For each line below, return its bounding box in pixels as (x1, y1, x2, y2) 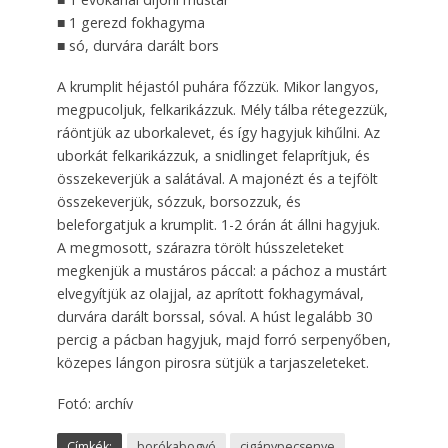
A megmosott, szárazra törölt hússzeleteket (56, 237, 344, 257)
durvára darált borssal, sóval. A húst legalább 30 (56, 306, 372, 326)
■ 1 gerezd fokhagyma (56, 12, 205, 32)
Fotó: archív (56, 393, 133, 413)
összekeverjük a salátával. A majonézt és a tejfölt (56, 168, 378, 188)
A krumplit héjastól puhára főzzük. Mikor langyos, (56, 76, 379, 96)
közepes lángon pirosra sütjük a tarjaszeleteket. (56, 352, 369, 372)
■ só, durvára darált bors (56, 35, 219, 55)
